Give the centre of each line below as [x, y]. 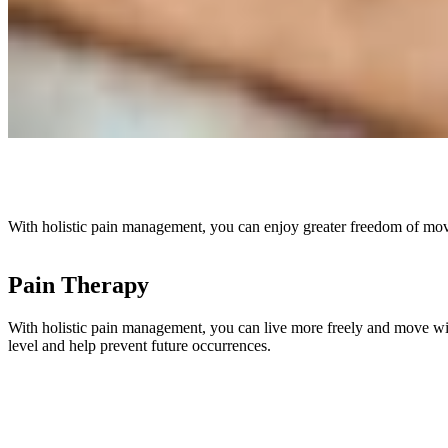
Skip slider [40, 378]
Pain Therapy [78, 285]
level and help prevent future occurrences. [139, 345]
